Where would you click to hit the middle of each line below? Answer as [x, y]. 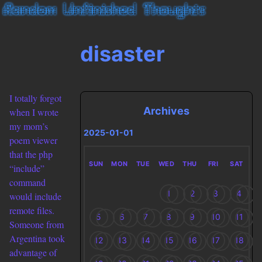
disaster [123, 54]
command [27, 182]
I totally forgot [35, 98]
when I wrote [34, 112]
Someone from [37, 225]
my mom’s [29, 126]
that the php [31, 154]
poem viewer [33, 140]
